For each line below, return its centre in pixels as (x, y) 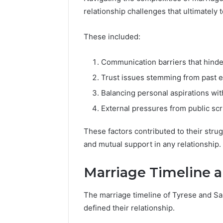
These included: (112, 37)
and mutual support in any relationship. (152, 144)
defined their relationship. (129, 208)
